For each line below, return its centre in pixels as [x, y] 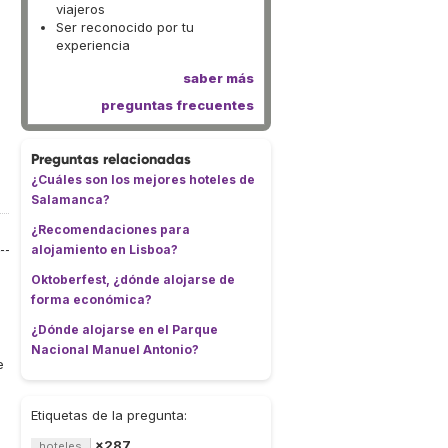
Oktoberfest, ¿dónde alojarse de [133, 279]
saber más [218, 78]
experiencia [93, 45]
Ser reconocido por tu [125, 27]
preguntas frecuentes [177, 105]
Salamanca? [70, 199]
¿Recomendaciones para [110, 229]
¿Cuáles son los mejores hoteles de [143, 179]
